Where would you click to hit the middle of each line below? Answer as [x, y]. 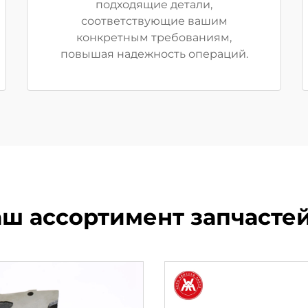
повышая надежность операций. [154, 54]
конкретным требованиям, [154, 37]
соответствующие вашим [154, 21]
